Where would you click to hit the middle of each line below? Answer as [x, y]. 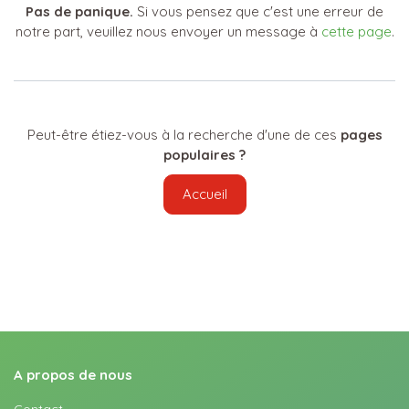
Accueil [204, 194]
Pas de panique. [79, 11]
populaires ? [204, 155]
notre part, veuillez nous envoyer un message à [168, 31]
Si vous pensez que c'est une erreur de [258, 11]
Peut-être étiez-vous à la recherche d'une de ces [184, 135]
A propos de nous [73, 375]
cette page [356, 31]
